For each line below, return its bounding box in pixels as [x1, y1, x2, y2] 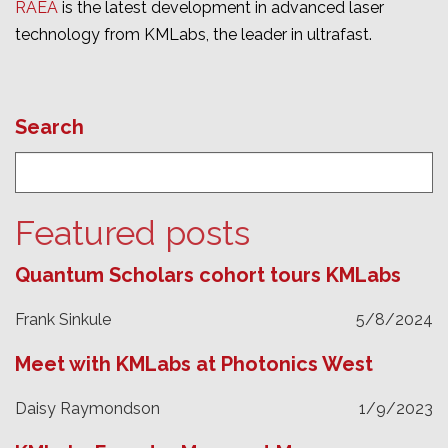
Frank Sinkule [15, 309, 111, 329]
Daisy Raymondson [15, 398, 160, 418]
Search [15, 115, 84, 140]
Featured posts [15, 212, 250, 253]
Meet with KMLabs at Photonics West [15, 351, 373, 376]
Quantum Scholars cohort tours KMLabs [15, 262, 401, 287]
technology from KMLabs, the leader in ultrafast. [15, 24, 372, 44]
